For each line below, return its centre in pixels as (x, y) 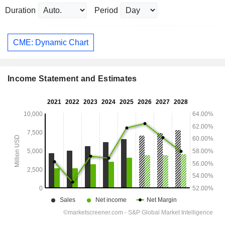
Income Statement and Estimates (72, 79)
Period (106, 11)
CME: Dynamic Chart (51, 42)
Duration (20, 11)
